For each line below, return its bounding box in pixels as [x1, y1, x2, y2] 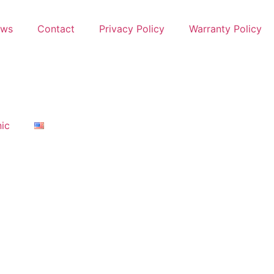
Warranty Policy [189, 23, 262, 35]
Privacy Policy [99, 23, 165, 35]
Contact [37, 23, 75, 35]
